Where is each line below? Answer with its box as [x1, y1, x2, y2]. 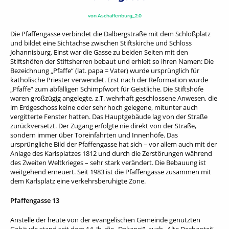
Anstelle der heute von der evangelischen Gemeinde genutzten [10, 215, 200, 224]
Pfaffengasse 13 [10, 195, 59, 205]
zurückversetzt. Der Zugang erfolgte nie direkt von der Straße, [10, 121, 196, 130]
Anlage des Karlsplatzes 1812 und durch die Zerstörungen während [10, 148, 212, 158]
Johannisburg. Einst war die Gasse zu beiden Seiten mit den [10, 47, 188, 57]
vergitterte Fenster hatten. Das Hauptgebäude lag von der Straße [10, 111, 208, 121]
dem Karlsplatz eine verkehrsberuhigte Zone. [10, 176, 146, 186]
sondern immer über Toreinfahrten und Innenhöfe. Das [10, 130, 178, 140]
